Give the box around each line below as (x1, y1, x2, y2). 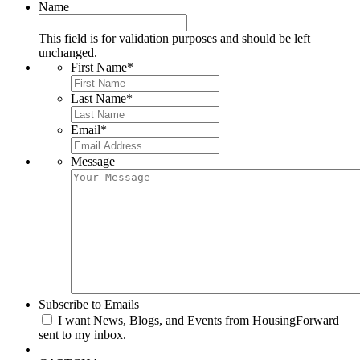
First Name (71, 60, 127, 74)
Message (71, 154, 115, 168)
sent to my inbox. (39, 328, 126, 342)
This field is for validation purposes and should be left (39, 31, 310, 45)
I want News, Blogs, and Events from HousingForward (58, 313, 339, 327)
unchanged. (39, 46, 97, 59)
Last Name (71, 92, 126, 105)
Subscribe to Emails (39, 297, 139, 311)
